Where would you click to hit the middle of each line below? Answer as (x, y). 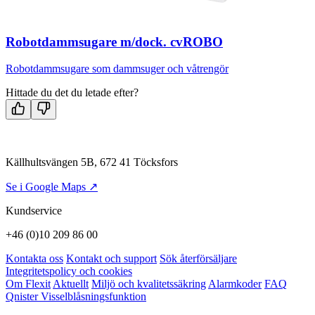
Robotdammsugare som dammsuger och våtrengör (117, 69)
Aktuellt (71, 284)
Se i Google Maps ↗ (52, 187)
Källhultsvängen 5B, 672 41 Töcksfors (92, 162)
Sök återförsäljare (198, 259)
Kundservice (34, 211)
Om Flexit (28, 284)
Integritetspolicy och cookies (69, 271)
